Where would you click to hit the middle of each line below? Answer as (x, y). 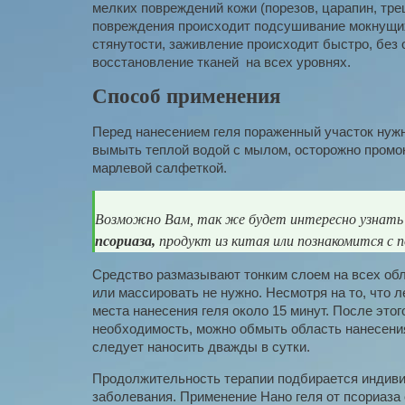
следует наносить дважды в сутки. (201, 346)
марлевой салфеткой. (160, 167)
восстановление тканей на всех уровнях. (221, 61)
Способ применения (186, 97)
